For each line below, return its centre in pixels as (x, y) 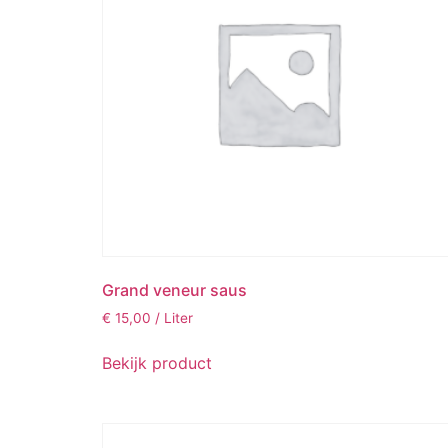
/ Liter (174, 318)
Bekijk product (157, 363)
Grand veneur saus (174, 290)
